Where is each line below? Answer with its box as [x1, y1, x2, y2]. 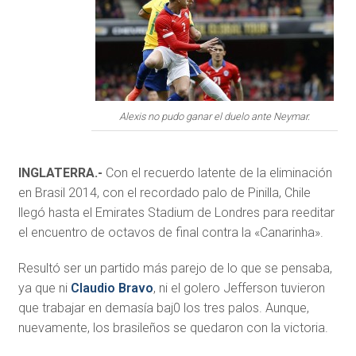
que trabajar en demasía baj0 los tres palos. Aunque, [17, 300, 309, 316]
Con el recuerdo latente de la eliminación [105, 165, 332, 181]
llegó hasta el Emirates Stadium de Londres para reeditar [17, 205, 335, 221]
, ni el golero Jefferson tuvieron [153, 281, 325, 296]
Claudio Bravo [70, 281, 153, 296]
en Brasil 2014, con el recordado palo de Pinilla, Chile [17, 185, 311, 201]
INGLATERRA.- [17, 165, 106, 181]
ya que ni [17, 281, 71, 296]
